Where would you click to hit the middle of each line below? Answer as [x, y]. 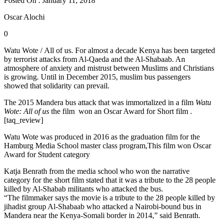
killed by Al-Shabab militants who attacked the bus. [83, 189]
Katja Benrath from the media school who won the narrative [97, 171]
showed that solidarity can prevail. [57, 85]
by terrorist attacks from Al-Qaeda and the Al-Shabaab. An [95, 59]
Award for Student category [47, 154]
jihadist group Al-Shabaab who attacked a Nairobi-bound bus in [103, 206]
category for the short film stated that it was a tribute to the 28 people [110, 180]
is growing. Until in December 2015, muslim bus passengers [97, 77]
